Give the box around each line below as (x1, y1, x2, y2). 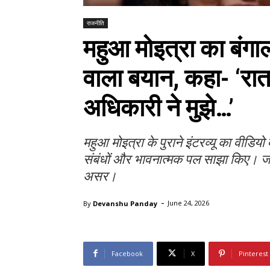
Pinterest (239, 248, 268, 258)
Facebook (111, 248, 143, 258)
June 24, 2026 (168, 198, 209, 208)
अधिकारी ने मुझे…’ (83, 93, 234, 123)
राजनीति (87, 19, 104, 28)
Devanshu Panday (93, 198, 157, 208)
